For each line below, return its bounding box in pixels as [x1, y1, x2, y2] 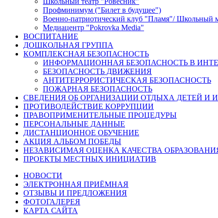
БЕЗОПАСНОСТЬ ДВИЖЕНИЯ [43, 67, 152, 75]
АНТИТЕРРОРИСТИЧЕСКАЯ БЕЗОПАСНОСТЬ [43, 75, 211, 84]
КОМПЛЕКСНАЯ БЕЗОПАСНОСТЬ [23, 49, 149, 58]
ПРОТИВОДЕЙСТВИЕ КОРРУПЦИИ [23, 102, 154, 110]
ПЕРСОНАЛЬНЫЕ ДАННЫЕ [23, 119, 125, 128]
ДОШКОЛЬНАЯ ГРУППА [23, 40, 113, 49]
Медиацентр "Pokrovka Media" [43, 23, 144, 32]
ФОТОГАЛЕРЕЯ [23, 197, 80, 206]
